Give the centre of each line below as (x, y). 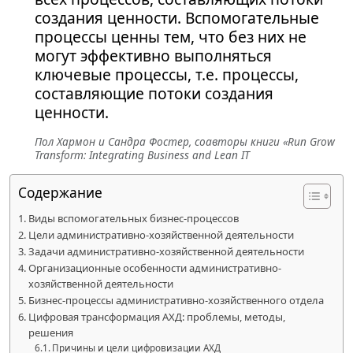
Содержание (60, 193)
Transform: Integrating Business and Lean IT (142, 155)
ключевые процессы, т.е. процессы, (167, 75)
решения (50, 333)
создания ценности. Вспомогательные (177, 18)
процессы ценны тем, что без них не (171, 37)
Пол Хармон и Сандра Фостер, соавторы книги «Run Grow (185, 142)
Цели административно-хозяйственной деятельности (161, 235)
